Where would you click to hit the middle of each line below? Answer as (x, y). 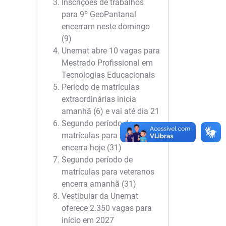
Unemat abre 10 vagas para (111, 51)
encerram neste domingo (106, 26)
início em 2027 (88, 220)
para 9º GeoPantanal (99, 14)
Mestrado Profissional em (107, 63)
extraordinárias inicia (99, 99)
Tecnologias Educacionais (108, 75)
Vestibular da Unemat (100, 196)
